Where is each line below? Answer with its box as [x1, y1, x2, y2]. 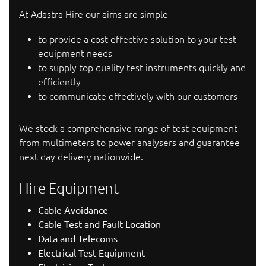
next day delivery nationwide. [19, 151, 143, 163]
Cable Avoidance [38, 204, 108, 216]
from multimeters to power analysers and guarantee [19, 137, 240, 148]
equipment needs [38, 47, 112, 59]
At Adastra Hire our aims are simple [19, 9, 168, 20]
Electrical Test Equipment [38, 247, 145, 258]
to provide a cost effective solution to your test [38, 33, 236, 45]
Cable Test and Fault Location [38, 218, 161, 230]
